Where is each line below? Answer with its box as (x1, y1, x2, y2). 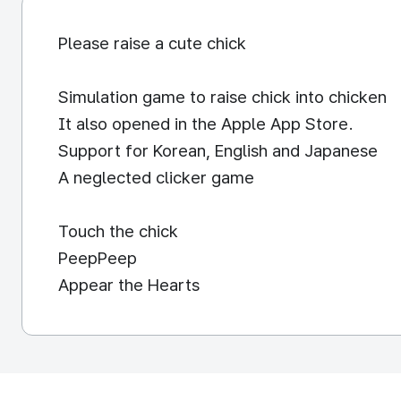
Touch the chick (58, 221, 178, 242)
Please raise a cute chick (58, 33, 246, 54)
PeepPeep (58, 248, 137, 269)
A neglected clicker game (58, 167, 254, 188)
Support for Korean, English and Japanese (58, 141, 378, 161)
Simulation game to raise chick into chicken (58, 87, 387, 107)
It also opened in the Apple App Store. (58, 114, 354, 134)
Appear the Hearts (58, 275, 200, 295)
